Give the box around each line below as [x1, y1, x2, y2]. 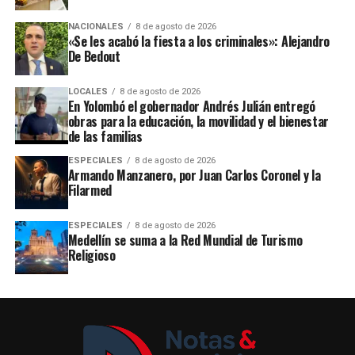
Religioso [67, 245, 116, 265]
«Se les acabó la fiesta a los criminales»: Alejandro [67, 31, 330, 51]
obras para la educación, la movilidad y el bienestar [67, 111, 329, 131]
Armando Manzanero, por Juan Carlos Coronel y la [67, 165, 321, 185]
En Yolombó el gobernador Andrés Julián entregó [67, 96, 315, 116]
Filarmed [67, 180, 113, 200]
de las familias [67, 126, 143, 146]
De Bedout [67, 46, 120, 66]
